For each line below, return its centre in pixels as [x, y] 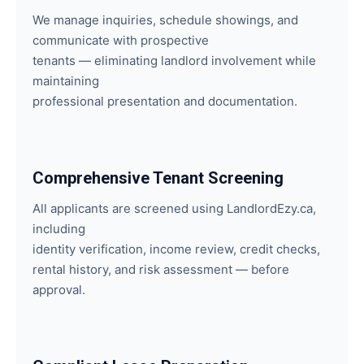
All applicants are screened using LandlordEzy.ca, [174, 208]
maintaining [66, 81]
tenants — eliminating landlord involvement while [174, 61]
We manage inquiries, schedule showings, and [165, 20]
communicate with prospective [121, 40]
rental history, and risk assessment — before [161, 269]
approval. [59, 290]
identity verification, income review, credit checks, [176, 249]
